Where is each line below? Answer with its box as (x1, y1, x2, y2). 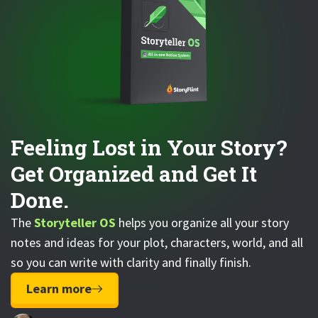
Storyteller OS (34, 214, 116, 231)
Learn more (26, 280, 92, 297)
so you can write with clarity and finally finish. (11, 253, 251, 270)
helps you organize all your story (116, 214, 289, 231)
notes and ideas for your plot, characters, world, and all (11, 234, 303, 251)
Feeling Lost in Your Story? (11, 133, 287, 161)
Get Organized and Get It (11, 159, 257, 187)
